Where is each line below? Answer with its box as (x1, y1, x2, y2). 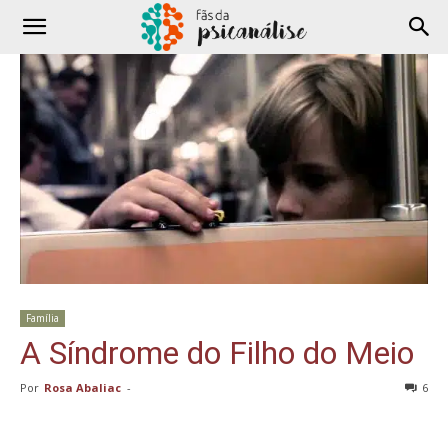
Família (26, 310, 59, 325)
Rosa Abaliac (44, 379, 121, 395)
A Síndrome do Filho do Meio (20, 333, 414, 372)
